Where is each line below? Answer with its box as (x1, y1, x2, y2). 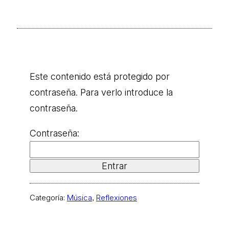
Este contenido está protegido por (30, 71, 170, 82)
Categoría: (30, 192, 67, 202)
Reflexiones (96, 192, 137, 202)
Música (67, 192, 92, 202)
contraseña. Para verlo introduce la (30, 86, 173, 98)
